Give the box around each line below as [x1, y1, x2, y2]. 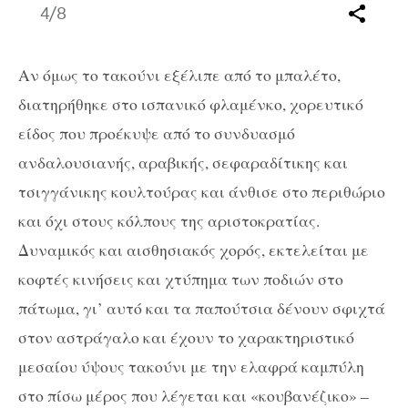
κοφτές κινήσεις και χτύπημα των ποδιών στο [18, 267, 343, 290]
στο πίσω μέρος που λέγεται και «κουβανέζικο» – [18, 383, 369, 406]
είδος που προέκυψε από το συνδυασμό [18, 121, 295, 144]
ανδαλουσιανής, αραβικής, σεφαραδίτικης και [18, 150, 348, 173]
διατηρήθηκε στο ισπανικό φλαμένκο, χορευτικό [18, 92, 363, 115]
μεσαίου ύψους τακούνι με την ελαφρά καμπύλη [18, 354, 364, 377]
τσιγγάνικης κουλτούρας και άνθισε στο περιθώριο [18, 179, 385, 202]
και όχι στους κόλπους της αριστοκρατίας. [18, 209, 320, 231]
